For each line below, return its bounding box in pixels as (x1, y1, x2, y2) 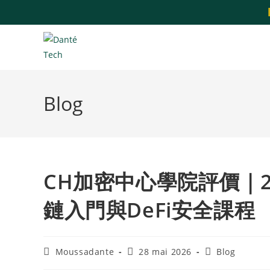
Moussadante (55, 246, 115, 257)
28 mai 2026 (139, 246, 192, 257)
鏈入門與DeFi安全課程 (43, 196, 256, 224)
